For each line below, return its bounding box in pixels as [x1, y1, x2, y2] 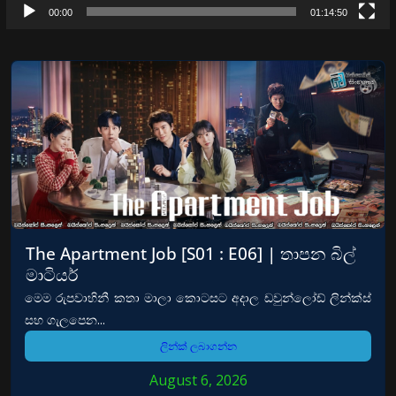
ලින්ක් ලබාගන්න [159, 338, 237, 354]
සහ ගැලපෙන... [25, 310, 105, 328]
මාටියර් [26, 262, 78, 286]
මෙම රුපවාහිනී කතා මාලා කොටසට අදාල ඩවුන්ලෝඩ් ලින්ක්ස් [25, 288, 371, 306]
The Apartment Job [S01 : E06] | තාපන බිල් [26, 240, 356, 265]
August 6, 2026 [148, 369, 247, 390]
